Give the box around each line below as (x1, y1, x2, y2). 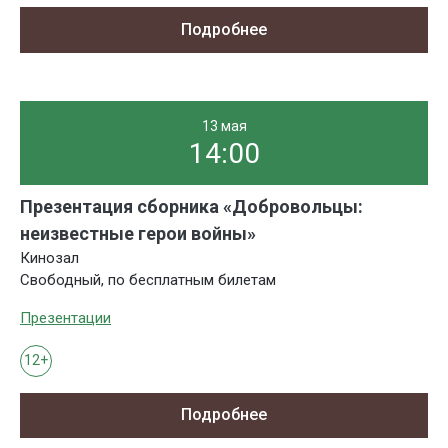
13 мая (201, 117, 247, 134)
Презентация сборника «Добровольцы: (20, 195, 363, 217)
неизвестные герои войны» (20, 222, 256, 244)
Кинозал (20, 248, 79, 267)
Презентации (20, 308, 111, 327)
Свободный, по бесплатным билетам (20, 270, 276, 289)
